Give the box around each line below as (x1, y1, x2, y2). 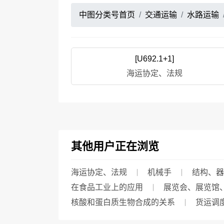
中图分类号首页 (79, 10, 135, 19)
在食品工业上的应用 (71, 183, 143, 191)
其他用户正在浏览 (71, 140, 159, 152)
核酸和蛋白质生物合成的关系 (71, 198, 175, 206)
